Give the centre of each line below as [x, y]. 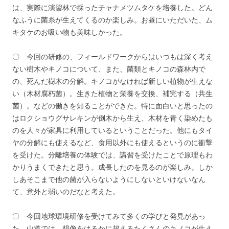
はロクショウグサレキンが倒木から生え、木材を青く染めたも [112, 118]
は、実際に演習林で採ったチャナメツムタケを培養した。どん [112, 8]
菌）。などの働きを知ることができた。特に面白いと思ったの [112, 106]
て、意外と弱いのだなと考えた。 [66, 192]
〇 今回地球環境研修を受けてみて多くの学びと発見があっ [109, 216]
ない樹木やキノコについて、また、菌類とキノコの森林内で [109, 69]
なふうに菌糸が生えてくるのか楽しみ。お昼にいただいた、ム [112, 20]
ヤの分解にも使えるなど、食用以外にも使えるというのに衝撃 [112, 143]
